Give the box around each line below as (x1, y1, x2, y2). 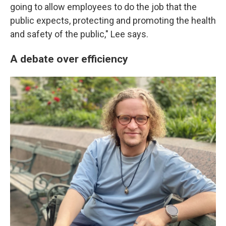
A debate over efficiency (10, 52, 128, 65)
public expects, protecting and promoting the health (10, 15, 216, 26)
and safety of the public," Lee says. (10, 29, 148, 39)
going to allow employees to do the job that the (10, 2, 197, 12)
